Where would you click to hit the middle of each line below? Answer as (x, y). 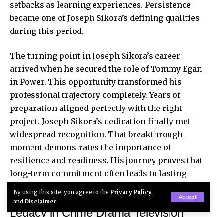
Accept (188, 197)
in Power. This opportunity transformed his (96, 82)
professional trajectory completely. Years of (95, 95)
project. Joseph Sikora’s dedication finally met (100, 121)
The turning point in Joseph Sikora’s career (95, 55)
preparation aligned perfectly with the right (96, 108)
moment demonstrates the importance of (90, 147)
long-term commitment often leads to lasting (98, 173)
